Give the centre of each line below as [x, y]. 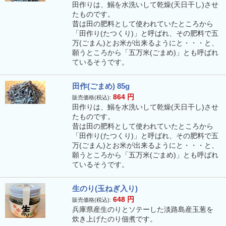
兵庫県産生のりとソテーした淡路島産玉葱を [143, 209]
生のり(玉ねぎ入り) [105, 188]
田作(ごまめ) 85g [101, 86]
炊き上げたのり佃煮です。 [114, 219]
